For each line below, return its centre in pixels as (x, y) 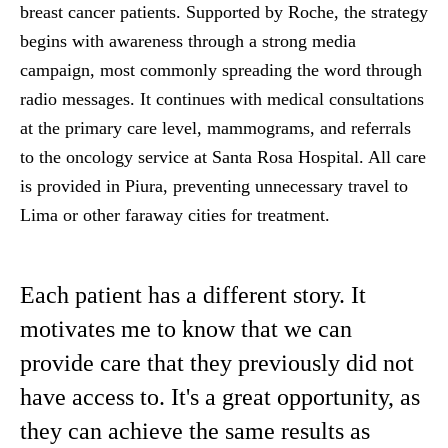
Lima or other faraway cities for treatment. (175, 215)
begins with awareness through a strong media (188, 41)
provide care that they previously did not (217, 363)
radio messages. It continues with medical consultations (222, 99)
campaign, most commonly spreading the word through (221, 70)
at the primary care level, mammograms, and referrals (215, 128)
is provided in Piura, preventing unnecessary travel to (214, 186)
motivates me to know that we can (186, 329)
